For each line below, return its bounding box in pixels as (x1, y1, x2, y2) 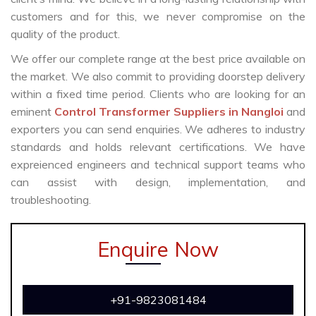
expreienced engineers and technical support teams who (11, 157, 305, 172)
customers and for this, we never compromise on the (11, 9, 305, 24)
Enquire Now (97, 236, 219, 262)
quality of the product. (11, 27, 120, 42)
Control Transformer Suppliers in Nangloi (54, 104, 286, 119)
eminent (11, 104, 54, 119)
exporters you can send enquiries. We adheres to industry (11, 122, 305, 137)
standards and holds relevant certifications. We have (11, 140, 305, 154)
